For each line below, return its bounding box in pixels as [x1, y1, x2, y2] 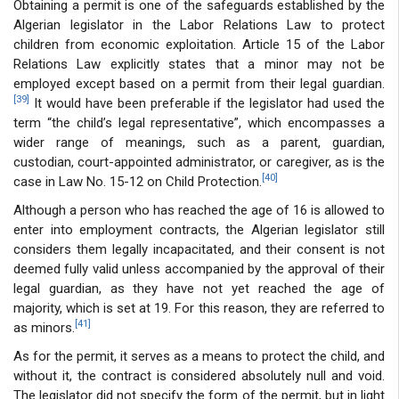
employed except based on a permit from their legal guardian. [13, 75, 385, 92]
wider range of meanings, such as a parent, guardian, [13, 134, 385, 151]
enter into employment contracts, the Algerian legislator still [13, 221, 385, 238]
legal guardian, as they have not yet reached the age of [13, 280, 385, 297]
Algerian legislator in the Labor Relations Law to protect [13, 16, 385, 33]
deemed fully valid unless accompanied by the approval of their [13, 260, 385, 277]
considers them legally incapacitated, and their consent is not [13, 240, 385, 257]
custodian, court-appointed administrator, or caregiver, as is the [13, 153, 385, 170]
